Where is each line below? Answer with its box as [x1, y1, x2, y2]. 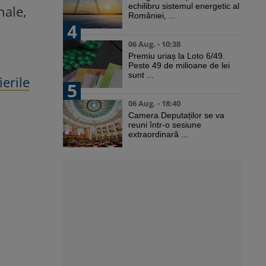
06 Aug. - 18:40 [128, 98, 180, 109]
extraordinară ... [128, 129, 188, 140]
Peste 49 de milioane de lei [128, 61, 230, 71]
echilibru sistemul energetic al [128, 1, 239, 11]
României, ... [128, 11, 176, 21]
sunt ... [128, 70, 154, 80]
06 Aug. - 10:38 [128, 39, 180, 50]
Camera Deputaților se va [128, 110, 224, 121]
